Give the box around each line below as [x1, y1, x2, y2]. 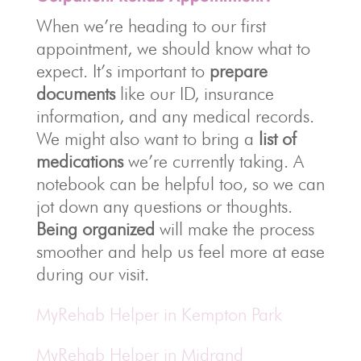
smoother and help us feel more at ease [35, 241, 325, 263]
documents [35, 83, 115, 105]
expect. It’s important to [35, 60, 210, 82]
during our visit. [35, 263, 149, 285]
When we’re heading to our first [35, 15, 266, 37]
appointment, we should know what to [35, 38, 310, 60]
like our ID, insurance [114, 83, 274, 105]
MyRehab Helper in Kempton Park [35, 304, 282, 326]
